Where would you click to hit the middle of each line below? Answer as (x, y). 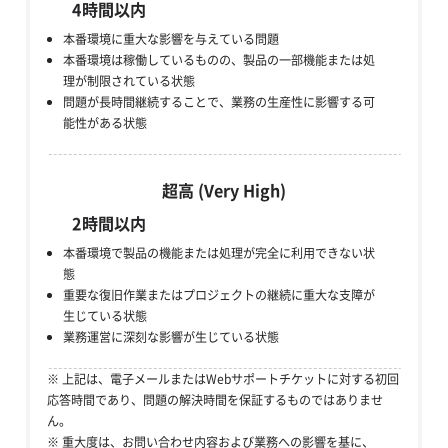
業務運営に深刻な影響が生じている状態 (171, 336)
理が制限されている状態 (129, 80)
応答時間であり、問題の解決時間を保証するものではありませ (214, 400)
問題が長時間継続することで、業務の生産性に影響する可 (219, 101)
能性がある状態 (105, 122)
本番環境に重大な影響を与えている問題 (171, 38)
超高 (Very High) (224, 190)
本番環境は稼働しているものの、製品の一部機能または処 (219, 59)
